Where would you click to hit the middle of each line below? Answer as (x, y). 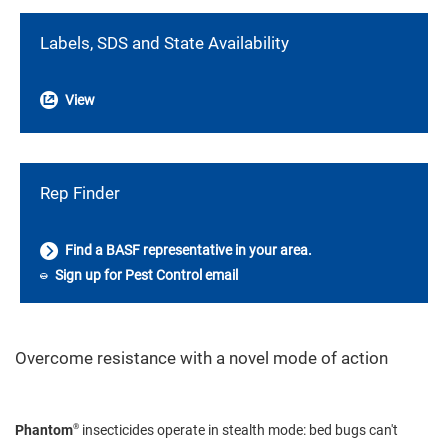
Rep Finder (80, 192)
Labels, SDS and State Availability (164, 42)
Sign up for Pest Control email (145, 275)
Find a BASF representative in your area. (187, 249)
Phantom (44, 430)
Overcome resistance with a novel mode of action (201, 358)
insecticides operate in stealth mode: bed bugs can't (238, 430)
